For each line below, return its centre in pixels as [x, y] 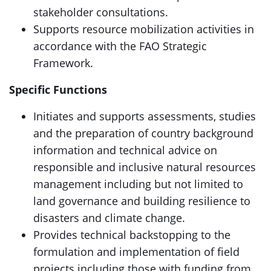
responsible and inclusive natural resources [145, 167]
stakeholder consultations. [101, 12]
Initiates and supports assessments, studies [145, 116]
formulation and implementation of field [136, 252]
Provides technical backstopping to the [132, 235]
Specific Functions [58, 90]
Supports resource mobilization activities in [144, 29]
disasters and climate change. [109, 218]
